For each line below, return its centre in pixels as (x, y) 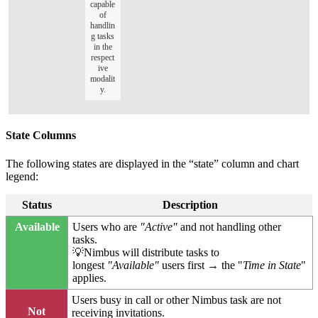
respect (103, 57)
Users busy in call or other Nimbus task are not (177, 300)
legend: (22, 176)
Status (37, 204)
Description (190, 204)
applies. (90, 278)
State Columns (41, 136)
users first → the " (201, 265)
